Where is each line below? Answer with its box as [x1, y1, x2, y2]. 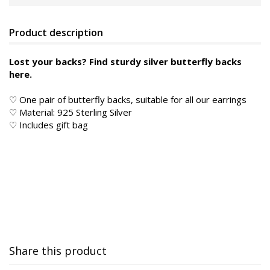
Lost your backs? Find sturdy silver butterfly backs [9, 55, 242, 67]
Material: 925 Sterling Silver [17, 105, 132, 118]
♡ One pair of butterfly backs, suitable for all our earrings [9, 93, 246, 105]
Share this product [9, 243, 107, 258]
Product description [9, 25, 103, 39]
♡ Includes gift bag [9, 118, 88, 131]
